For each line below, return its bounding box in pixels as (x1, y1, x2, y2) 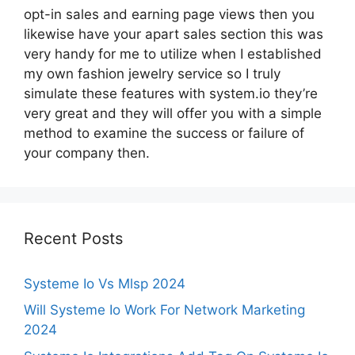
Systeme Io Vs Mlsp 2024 (24, 275, 185, 292)
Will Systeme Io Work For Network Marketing (24, 302, 305, 318)
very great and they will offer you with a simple (24, 105, 322, 121)
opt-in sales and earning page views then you (24, 6, 315, 22)
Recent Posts (24, 228, 123, 248)
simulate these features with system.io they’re (24, 85, 318, 101)
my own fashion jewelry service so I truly (24, 65, 281, 82)
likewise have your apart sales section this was (24, 25, 323, 42)
